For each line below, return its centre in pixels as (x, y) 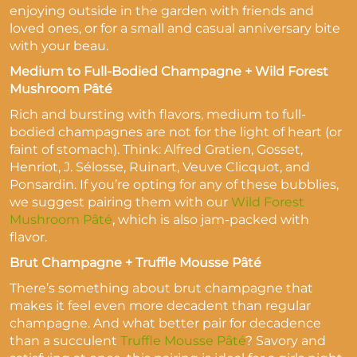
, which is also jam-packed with (211, 220)
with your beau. (59, 46)
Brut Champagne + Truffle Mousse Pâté (135, 263)
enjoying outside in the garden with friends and (162, 11)
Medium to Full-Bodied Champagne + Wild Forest (169, 71)
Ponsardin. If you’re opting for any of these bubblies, (174, 184)
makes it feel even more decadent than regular (160, 306)
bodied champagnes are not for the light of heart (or (176, 132)
